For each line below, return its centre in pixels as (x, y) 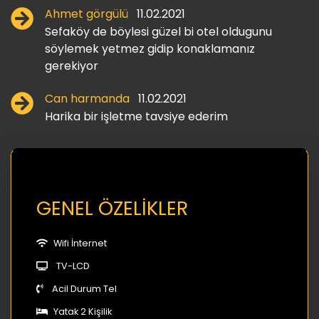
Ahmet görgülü (88, 14)
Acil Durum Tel (84, 288)
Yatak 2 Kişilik (83, 311)
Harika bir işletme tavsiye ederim (136, 116)
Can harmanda (89, 98)
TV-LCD (73, 266)
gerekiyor (72, 66)
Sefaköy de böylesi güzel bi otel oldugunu (158, 31)
